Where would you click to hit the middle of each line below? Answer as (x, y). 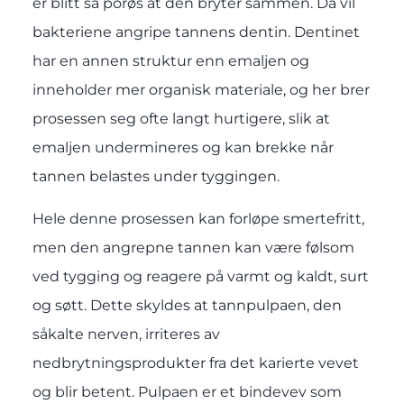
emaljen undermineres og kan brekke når (183, 148)
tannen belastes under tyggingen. (156, 177)
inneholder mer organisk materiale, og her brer (201, 90)
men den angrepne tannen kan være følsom (193, 247)
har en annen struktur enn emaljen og (170, 61)
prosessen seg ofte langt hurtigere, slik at (181, 119)
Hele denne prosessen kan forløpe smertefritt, (198, 218)
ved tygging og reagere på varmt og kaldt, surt (200, 276)
